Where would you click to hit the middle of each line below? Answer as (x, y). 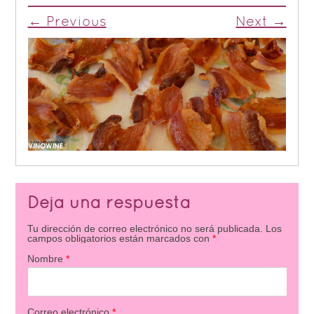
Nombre (46, 258)
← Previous (67, 23)
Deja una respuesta (109, 204)
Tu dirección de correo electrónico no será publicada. (145, 228)
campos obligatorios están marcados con (120, 238)
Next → (261, 23)
